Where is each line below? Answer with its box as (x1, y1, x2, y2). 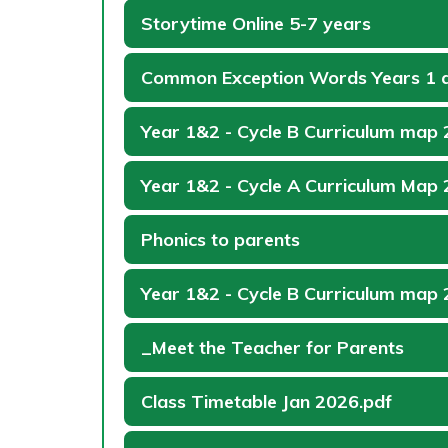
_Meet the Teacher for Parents (141, 336, 404, 360)
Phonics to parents (141, 228, 300, 252)
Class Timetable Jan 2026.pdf (141, 390, 392, 414)
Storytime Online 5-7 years (141, 12, 371, 36)
